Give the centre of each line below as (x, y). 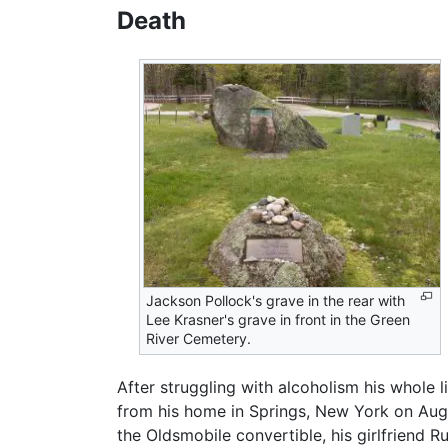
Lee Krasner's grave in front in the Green (278, 319)
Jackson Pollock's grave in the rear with (276, 300)
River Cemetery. (199, 338)
